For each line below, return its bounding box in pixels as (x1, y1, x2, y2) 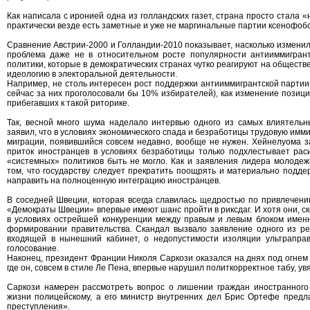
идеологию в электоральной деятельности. (7, 69, 177, 79)
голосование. (7, 244, 59, 253)
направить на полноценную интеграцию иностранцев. (7, 176, 221, 185)
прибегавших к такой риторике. (7, 98, 129, 108)
